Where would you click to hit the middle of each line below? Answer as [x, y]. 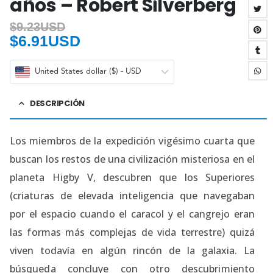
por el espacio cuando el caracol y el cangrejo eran [132, 214]
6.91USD [49, 41]
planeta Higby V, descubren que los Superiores [132, 178]
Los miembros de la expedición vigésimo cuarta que [132, 141]
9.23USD [41, 27]
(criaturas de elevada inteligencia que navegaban [132, 196]
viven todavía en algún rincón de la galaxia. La [132, 251]
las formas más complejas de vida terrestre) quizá [132, 232]
